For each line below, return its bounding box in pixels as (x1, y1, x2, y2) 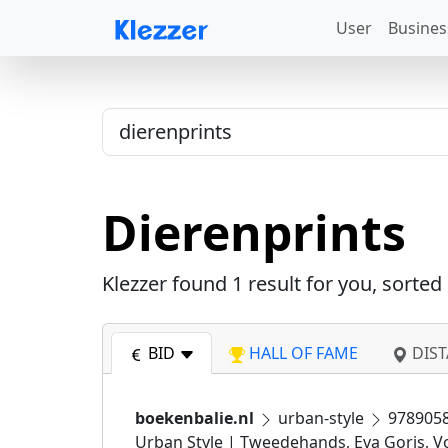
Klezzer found (102, 270, 232, 297)
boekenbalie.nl (135, 407, 254, 429)
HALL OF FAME (245, 342, 358, 364)
